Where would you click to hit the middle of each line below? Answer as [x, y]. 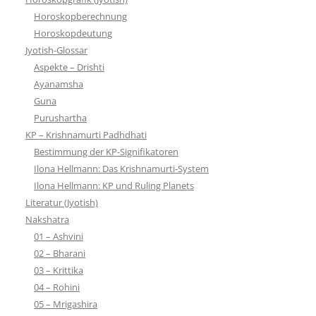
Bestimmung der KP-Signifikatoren [106, 151]
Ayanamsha [59, 84]
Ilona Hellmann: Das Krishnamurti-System [121, 168]
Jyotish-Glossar [56, 50]
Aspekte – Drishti [69, 67]
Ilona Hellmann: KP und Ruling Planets [114, 185]
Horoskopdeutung [73, 33]
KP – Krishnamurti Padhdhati [86, 134]
